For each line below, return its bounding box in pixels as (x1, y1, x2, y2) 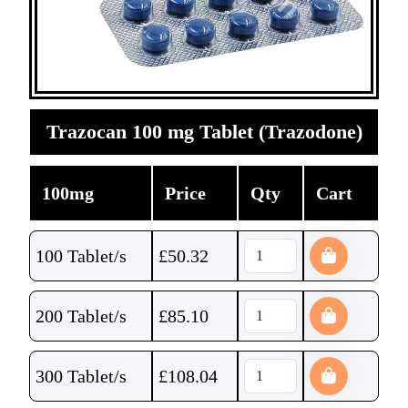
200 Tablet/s (36, 306, 127, 326)
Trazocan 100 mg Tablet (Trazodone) (46, 120, 362, 143)
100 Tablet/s (36, 246, 127, 266)
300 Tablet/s (36, 366, 127, 386)
